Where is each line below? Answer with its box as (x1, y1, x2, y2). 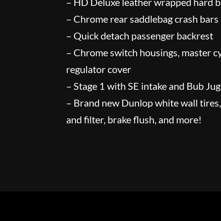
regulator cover (66, 63, 132, 75)
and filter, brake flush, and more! (66, 113, 202, 125)
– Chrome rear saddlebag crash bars (66, 12, 219, 25)
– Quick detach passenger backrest (66, 29, 214, 41)
